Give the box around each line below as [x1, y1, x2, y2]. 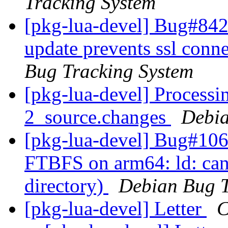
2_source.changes [24, 106, 171, 128]
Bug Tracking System [24, 60, 193, 82]
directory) [24, 175, 108, 197]
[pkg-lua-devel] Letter [24, 197, 207, 220]
